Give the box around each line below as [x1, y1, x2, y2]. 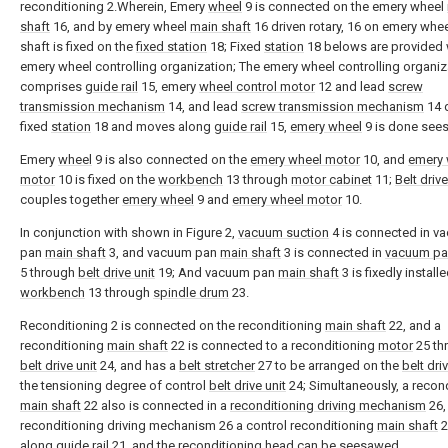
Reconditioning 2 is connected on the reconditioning [20, 318, 325, 333]
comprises [20, 79, 85, 94]
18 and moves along [91, 119, 214, 134]
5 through [20, 265, 78, 280]
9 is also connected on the [92, 152, 250, 167]
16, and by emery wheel [50, 19, 190, 34]
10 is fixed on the [55, 172, 158, 187]
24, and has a [97, 358, 179, 373]
